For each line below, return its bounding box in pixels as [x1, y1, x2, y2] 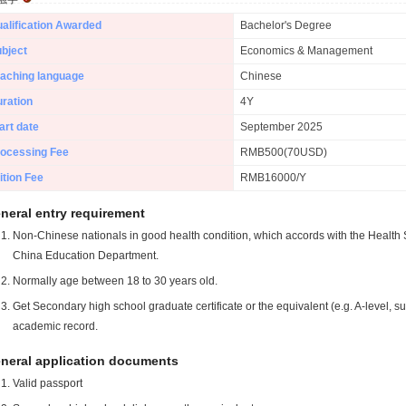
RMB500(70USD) [240, 146, 327, 159]
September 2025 [240, 121, 323, 133]
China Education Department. [13, 249, 159, 262]
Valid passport [13, 377, 82, 390]
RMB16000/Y [240, 171, 306, 184]
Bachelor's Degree [240, 19, 332, 32]
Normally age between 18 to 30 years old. [13, 275, 217, 287]
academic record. [13, 320, 98, 333]
